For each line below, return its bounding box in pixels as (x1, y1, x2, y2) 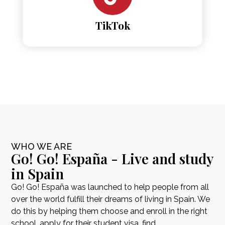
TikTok (95, 18, 130, 33)
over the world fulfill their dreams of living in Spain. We (11, 194, 210, 204)
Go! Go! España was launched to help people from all (11, 182, 209, 192)
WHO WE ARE (11, 141, 72, 152)
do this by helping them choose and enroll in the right (11, 206, 208, 216)
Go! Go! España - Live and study (11, 149, 213, 168)
